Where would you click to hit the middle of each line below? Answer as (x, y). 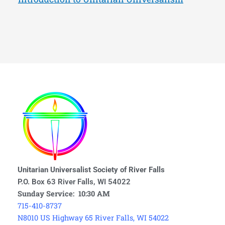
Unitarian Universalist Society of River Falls (91, 170)
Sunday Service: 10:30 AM (64, 194)
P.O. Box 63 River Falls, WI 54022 (74, 182)
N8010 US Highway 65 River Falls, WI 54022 (93, 218)
